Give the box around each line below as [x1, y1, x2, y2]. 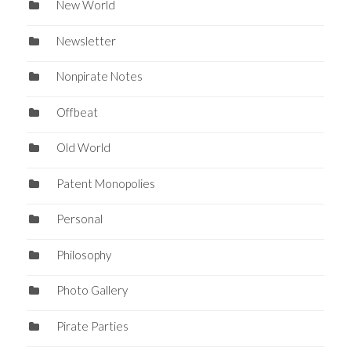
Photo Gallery [56, 283, 128, 298]
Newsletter [56, 33, 116, 48]
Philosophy [56, 247, 111, 262]
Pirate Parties [56, 318, 128, 333]
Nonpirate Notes [56, 69, 143, 84]
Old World [56, 140, 110, 155]
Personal [56, 212, 103, 226]
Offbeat [56, 104, 98, 119]
